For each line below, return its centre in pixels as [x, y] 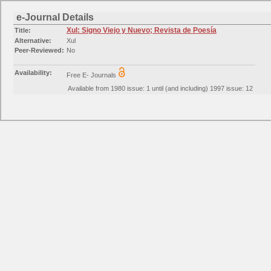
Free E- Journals [92, 75]
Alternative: [33, 41]
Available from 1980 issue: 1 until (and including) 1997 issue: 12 [160, 88]
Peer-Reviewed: [39, 50]
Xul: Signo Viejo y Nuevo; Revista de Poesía [142, 30]
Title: [23, 30]
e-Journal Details [55, 17]
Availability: [33, 73]
